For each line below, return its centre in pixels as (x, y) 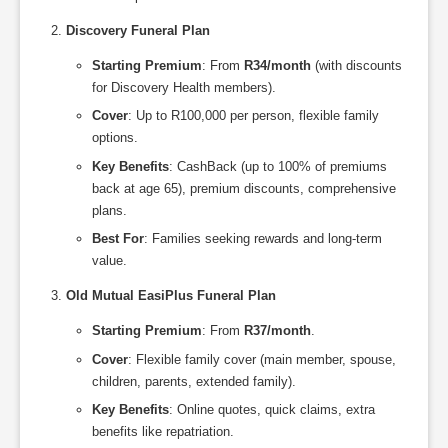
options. (115, 138)
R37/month (277, 331)
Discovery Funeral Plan (138, 30)
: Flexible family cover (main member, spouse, (262, 359)
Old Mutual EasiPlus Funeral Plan (171, 296)
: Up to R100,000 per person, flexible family (253, 116)
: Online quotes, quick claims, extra (272, 410)
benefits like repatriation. (163, 432)
